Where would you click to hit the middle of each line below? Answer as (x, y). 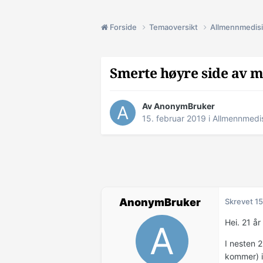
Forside (123, 27)
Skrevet (240, 202)
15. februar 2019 (174, 119)
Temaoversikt (174, 27)
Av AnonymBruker (178, 106)
